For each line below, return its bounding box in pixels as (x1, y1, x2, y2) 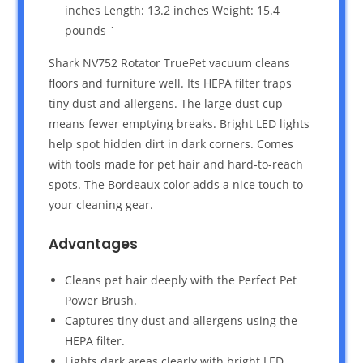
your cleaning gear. (49, 196, 154, 212)
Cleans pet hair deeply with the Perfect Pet (65, 271, 297, 288)
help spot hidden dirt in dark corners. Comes (49, 135, 294, 152)
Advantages (49, 233, 139, 254)
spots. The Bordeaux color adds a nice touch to (49, 176, 304, 192)
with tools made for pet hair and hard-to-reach (49, 156, 304, 172)
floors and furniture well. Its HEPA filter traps (49, 75, 293, 91)
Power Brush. (65, 292, 138, 308)
